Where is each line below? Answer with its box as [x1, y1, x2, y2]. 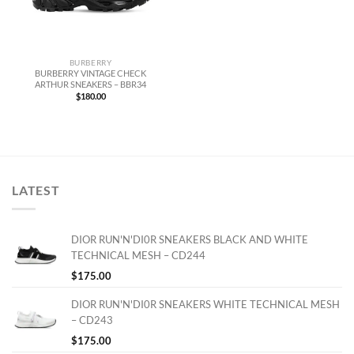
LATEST [12, 182, 60, 198]
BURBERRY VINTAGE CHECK [35, 68, 146, 79]
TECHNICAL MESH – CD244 [71, 249, 205, 262]
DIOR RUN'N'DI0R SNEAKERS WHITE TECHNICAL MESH [71, 298, 340, 311]
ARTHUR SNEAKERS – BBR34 [35, 79, 146, 90]
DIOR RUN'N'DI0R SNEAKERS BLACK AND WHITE [71, 233, 308, 247]
